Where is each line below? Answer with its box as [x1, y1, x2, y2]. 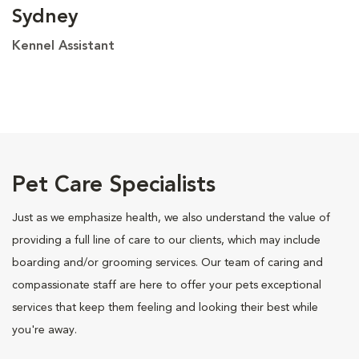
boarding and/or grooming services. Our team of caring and [12, 256, 323, 268]
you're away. [12, 324, 77, 336]
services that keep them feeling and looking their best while [12, 301, 318, 313]
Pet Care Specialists [12, 174, 216, 197]
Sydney [12, 7, 78, 27]
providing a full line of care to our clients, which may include [12, 234, 321, 246]
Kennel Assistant [12, 39, 115, 53]
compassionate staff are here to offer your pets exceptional [12, 279, 321, 291]
